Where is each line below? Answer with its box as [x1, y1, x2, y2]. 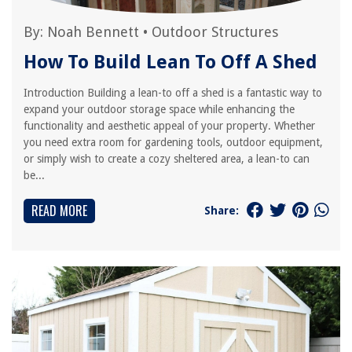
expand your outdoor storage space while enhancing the [24, 103, 295, 115]
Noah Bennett [47, 24, 139, 40]
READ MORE [31, 201, 87, 220]
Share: [204, 203, 239, 217]
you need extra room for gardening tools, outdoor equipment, [24, 136, 323, 148]
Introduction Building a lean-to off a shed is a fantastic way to [24, 86, 322, 99]
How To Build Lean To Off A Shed [24, 51, 317, 73]
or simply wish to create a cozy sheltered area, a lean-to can [24, 152, 310, 165]
